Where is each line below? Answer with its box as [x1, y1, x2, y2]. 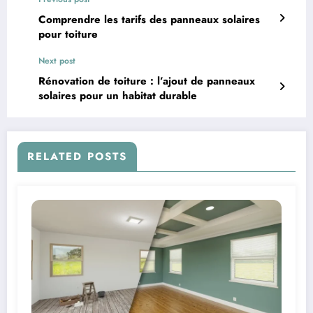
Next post [38, 54, 75, 67]
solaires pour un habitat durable [38, 87, 197, 103]
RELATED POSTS [27, 148, 127, 164]
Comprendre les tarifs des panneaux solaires [38, 11, 260, 27]
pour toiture [38, 26, 98, 42]
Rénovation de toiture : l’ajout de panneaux [38, 73, 255, 89]
